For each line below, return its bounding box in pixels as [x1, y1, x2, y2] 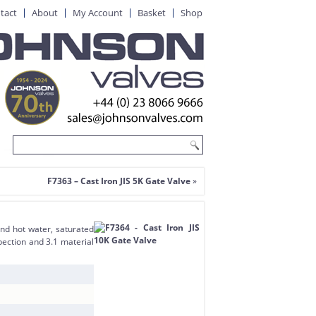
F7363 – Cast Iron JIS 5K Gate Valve [47, 175, 190, 187]
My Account [73, 6, 123, 19]
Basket [138, 6, 166, 19]
